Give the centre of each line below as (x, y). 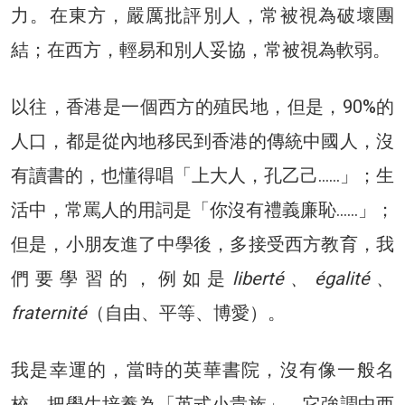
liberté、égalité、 (313, 278)
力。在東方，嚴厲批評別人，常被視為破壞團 (202, 15)
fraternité (49, 312)
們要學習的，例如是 (122, 278)
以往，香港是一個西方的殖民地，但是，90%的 (202, 106)
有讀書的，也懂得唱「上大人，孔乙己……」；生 (202, 175)
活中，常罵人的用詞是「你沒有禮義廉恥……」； (202, 209)
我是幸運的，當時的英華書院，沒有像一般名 (202, 369)
